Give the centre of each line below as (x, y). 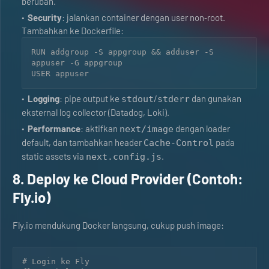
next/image (147, 129)
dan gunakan (216, 98)
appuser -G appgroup (77, 63)
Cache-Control (179, 143)
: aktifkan (100, 128)
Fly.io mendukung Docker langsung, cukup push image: (118, 225)
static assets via (54, 156)
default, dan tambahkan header (83, 142)
